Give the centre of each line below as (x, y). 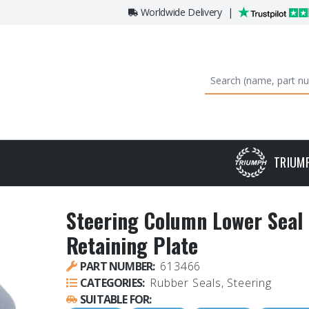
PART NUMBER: (118, 267)
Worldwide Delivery (181, 12)
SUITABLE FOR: (116, 300)
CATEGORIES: (112, 283)
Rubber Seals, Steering (211, 283)
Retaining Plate (132, 246)
